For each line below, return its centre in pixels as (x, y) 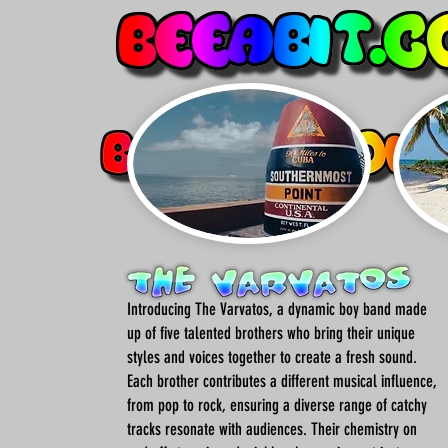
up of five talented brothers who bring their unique (271, 333)
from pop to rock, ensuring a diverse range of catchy (277, 405)
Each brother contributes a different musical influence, (281, 381)
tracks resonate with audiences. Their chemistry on (272, 429)
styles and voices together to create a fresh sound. (272, 357)
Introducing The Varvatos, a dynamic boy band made (277, 309)
